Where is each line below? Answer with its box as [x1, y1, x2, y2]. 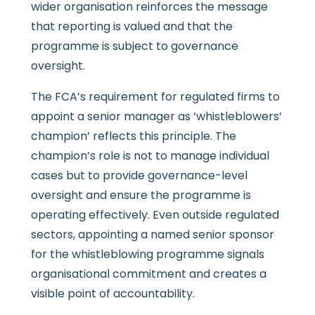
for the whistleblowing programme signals [30, 246, 264, 263]
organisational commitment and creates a [30, 266, 266, 283]
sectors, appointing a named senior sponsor [30, 226, 274, 243]
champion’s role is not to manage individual [30, 148, 269, 165]
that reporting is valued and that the [30, 18, 233, 35]
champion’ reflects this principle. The [30, 128, 236, 145]
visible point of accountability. [30, 285, 195, 302]
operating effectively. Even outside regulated [30, 207, 279, 224]
